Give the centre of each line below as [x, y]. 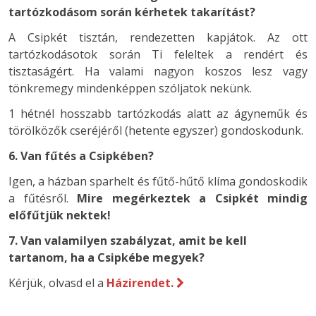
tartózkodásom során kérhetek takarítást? [132, 12]
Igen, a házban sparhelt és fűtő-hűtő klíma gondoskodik [158, 181]
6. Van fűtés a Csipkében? [81, 156]
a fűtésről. [43, 198]
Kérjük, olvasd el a [57, 282]
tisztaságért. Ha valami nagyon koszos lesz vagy [158, 71]
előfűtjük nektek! [60, 215]
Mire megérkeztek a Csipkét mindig [192, 198]
